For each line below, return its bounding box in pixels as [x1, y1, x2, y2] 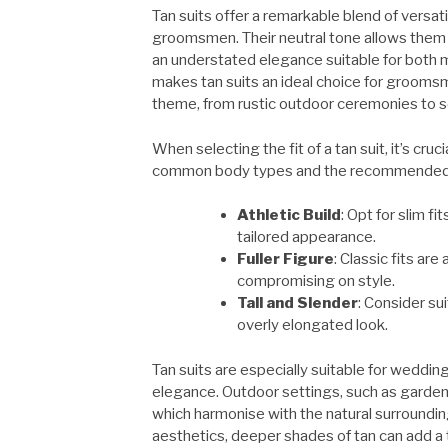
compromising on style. [237, 272, 395, 291]
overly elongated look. [237, 316, 388, 335]
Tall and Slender [237, 294, 358, 313]
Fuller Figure [237, 250, 334, 269]
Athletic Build [237, 206, 341, 225]
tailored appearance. [237, 228, 376, 247]
